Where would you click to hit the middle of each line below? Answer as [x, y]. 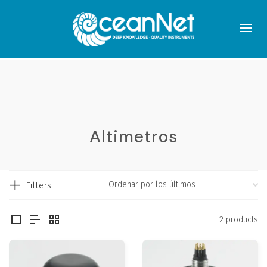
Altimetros [133, 136]
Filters [38, 185]
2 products [239, 219]
